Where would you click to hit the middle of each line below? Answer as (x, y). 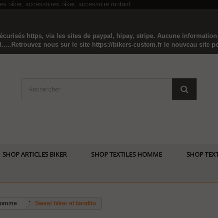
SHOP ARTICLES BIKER (35, 154)
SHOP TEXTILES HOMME (127, 154)
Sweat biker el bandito (65, 203)
